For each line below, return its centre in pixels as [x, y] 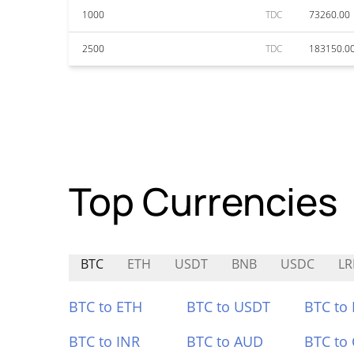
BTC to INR [104, 341]
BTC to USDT [228, 307]
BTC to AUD [224, 341]
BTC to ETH [105, 307]
